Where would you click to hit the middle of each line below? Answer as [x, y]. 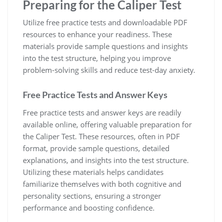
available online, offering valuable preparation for [107, 124]
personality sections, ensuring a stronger [92, 195]
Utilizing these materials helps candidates [93, 172]
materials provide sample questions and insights [105, 46]
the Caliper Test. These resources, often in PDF [101, 136]
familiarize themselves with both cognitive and [102, 184]
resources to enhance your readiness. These [97, 34]
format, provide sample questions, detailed [96, 148]
